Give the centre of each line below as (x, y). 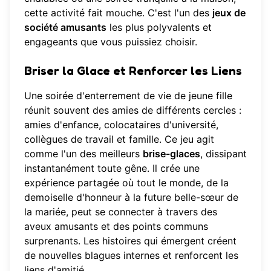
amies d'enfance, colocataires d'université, (121, 125)
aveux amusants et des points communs (116, 227)
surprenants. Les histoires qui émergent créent (130, 241)
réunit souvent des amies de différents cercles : (133, 110)
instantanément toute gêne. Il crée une (112, 168)
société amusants (65, 28)
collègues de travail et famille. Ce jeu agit (119, 139)
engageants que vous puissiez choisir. (111, 42)
